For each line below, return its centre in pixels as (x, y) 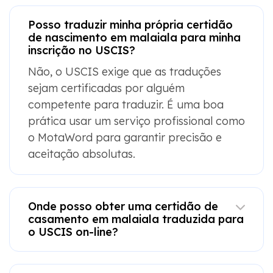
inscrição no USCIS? (81, 50)
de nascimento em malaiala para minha (134, 37)
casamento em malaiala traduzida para (136, 219)
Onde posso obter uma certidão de (123, 206)
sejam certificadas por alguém (106, 88)
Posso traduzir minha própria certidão (130, 24)
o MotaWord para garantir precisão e (125, 137)
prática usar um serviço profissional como (136, 121)
